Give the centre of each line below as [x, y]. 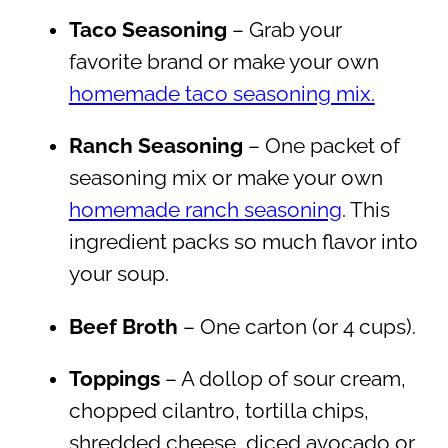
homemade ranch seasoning [205, 210]
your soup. [118, 274]
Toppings [114, 379]
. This [365, 210]
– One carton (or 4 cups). [296, 326]
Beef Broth [123, 326]
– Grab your [284, 29]
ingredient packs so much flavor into [243, 242]
